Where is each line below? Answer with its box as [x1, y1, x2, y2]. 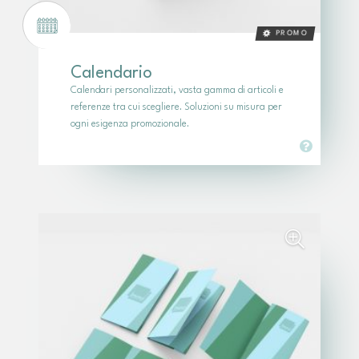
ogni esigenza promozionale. [71, 119, 189, 130]
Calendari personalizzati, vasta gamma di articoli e [71, 86, 284, 96]
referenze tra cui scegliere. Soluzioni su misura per [71, 103, 282, 113]
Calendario [71, 65, 152, 83]
